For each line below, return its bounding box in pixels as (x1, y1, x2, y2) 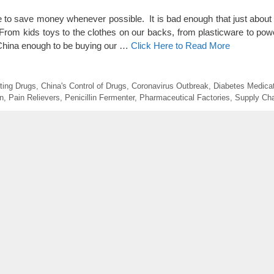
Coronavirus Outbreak (131, 81, 209, 91)
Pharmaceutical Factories (139, 92, 230, 102)
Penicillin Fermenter (65, 92, 135, 102)
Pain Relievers (9, 92, 60, 102)
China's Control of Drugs (40, 81, 127, 91)
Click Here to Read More (131, 40, 230, 51)
